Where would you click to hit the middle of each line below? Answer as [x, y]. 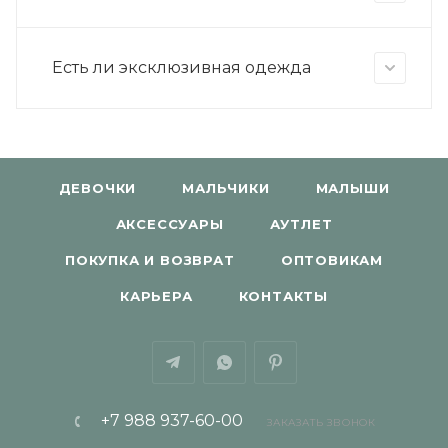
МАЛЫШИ [352, 188]
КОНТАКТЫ [283, 296]
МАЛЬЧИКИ [226, 188]
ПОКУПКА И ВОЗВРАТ [150, 260]
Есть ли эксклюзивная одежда [181, 67]
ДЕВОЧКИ [97, 188]
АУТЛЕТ [301, 224]
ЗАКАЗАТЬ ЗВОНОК [321, 422]
